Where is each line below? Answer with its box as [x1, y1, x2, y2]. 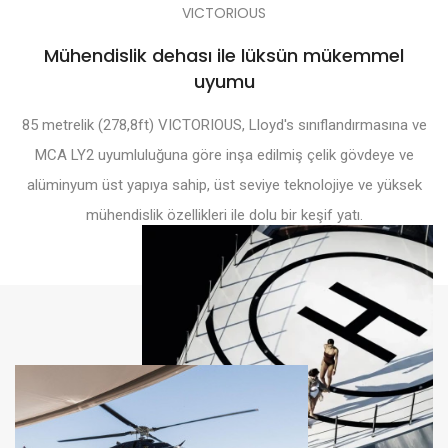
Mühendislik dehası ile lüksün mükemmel [44, 42, 404, 68]
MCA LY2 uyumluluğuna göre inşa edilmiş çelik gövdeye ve [34, 145, 414, 164]
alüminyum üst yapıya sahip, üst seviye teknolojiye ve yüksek [26, 175, 422, 194]
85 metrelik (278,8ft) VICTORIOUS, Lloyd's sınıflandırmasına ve [21, 115, 427, 134]
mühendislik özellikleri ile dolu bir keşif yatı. [85, 205, 363, 224]
